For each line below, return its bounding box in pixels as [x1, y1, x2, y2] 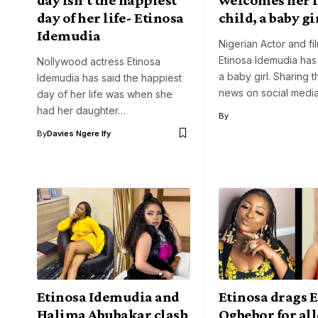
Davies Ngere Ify [47, 128, 111, 138]
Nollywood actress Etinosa [37, 55, 160, 67]
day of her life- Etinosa [37, 9, 184, 26]
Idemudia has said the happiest [37, 71, 182, 84]
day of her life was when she [37, 87, 172, 100]
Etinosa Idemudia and [37, 288, 180, 306]
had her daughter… [37, 104, 126, 116]
